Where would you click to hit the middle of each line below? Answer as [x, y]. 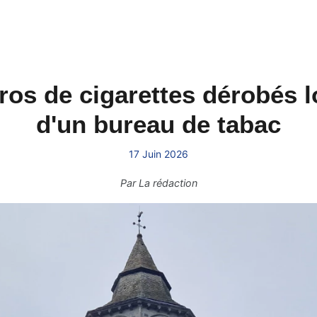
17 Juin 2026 [158, 154]
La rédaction [168, 183]
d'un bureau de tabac [158, 124]
